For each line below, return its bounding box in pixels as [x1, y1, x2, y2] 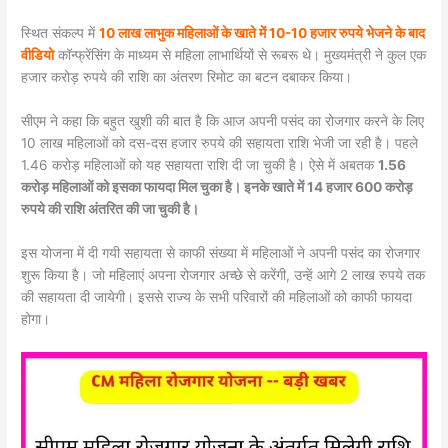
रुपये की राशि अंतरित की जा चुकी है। [21, 201, 200, 218]
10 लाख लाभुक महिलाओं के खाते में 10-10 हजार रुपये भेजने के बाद [99, 25, 426, 42]
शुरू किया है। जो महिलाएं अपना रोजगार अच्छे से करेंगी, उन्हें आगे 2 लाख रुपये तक [21, 266, 426, 283]
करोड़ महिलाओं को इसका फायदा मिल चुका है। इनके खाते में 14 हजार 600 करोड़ [21, 179, 414, 196]
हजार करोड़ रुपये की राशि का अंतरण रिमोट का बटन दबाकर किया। [21, 69, 353, 86]
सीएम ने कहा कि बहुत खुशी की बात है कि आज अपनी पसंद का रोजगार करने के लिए [21, 113, 425, 130]
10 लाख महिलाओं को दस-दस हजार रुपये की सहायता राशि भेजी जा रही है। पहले [21, 135, 419, 152]
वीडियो [21, 47, 55, 64]
